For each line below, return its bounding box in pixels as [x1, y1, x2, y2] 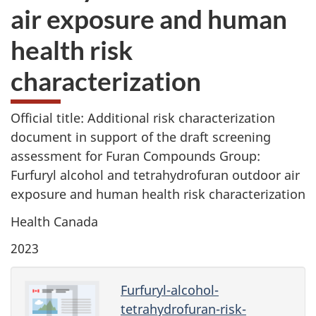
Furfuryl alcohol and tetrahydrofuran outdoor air [11, 166, 300, 183]
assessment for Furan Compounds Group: [11, 147, 260, 164]
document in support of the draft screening [11, 128, 271, 145]
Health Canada [11, 212, 98, 230]
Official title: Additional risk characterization [11, 109, 275, 126]
